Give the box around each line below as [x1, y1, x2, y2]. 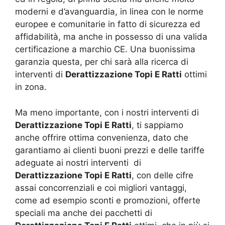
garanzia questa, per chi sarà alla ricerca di [15, 57, 188, 67]
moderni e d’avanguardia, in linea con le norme [15, 7, 203, 17]
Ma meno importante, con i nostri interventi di [15, 107, 199, 118]
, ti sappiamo [132, 120, 183, 130]
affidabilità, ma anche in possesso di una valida [15, 32, 207, 42]
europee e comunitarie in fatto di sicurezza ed [15, 19, 200, 30]
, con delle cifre [132, 170, 193, 180]
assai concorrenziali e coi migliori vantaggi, [15, 182, 187, 193]
